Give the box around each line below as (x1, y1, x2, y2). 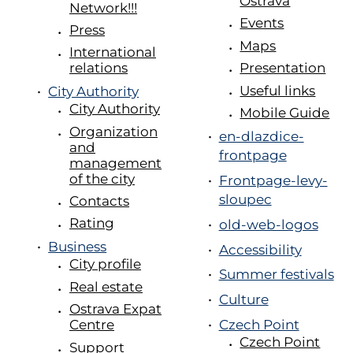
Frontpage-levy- (218, 172, 328, 188)
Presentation (240, 60, 326, 76)
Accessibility (218, 241, 302, 258)
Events (240, 15, 284, 32)
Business (48, 239, 107, 255)
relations (69, 60, 128, 76)
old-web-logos (218, 216, 318, 232)
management (69, 154, 162, 171)
